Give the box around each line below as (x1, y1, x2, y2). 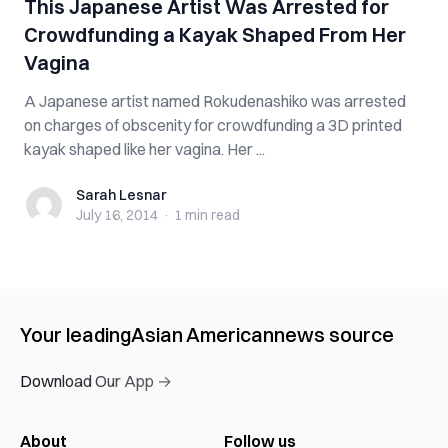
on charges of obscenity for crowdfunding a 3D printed (24, 115, 402, 135)
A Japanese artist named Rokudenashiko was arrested (24, 91, 406, 111)
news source (274, 322, 394, 347)
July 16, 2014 (76, 206, 158, 224)
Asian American (131, 322, 274, 347)
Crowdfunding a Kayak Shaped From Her (24, 22, 406, 47)
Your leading (20, 322, 131, 347)
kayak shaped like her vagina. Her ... (227, 139, 265, 159)
